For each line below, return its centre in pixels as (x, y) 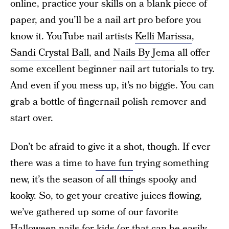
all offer (192, 53)
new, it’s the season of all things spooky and (104, 180)
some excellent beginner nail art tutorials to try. (112, 69)
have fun (114, 163)
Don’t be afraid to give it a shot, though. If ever (110, 147)
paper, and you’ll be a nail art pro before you (106, 20)
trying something (171, 163)
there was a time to (53, 163)
